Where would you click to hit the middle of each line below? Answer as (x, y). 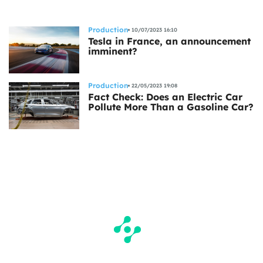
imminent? (113, 51)
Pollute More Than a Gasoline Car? (171, 107)
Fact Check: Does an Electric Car (165, 97)
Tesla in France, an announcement (169, 41)
